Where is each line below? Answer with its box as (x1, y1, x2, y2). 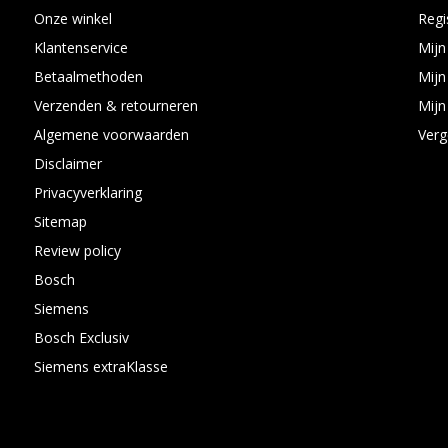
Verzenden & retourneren (33, 96, 198, 115)
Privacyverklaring (33, 183, 142, 202)
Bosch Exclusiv (33, 328, 129, 347)
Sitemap (33, 212, 87, 231)
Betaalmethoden (33, 67, 143, 86)
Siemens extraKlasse (33, 357, 168, 376)
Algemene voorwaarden (33, 125, 189, 144)
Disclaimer (33, 154, 102, 173)
